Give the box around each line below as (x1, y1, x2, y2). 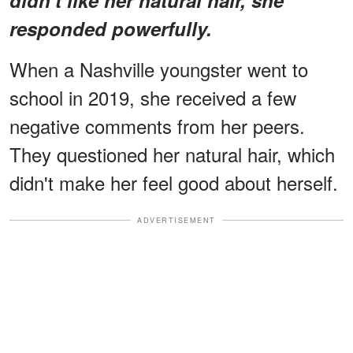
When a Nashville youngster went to (9, 54, 308, 83)
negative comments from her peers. (9, 111, 305, 139)
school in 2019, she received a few (9, 83, 296, 111)
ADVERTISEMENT (137, 214, 216, 225)
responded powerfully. (9, 14, 212, 42)
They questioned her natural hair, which (9, 139, 335, 168)
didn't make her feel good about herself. (9, 168, 338, 196)
